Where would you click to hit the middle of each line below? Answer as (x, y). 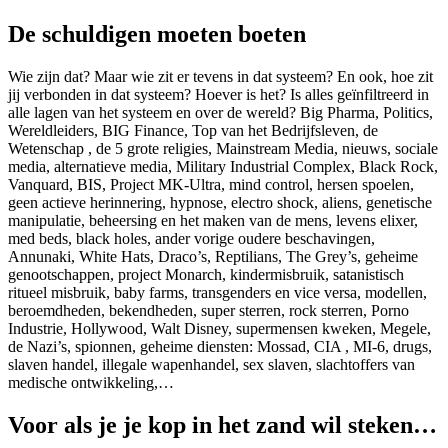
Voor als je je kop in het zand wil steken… (222, 424)
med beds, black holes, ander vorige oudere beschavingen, (191, 238)
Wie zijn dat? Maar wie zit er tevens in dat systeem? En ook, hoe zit (220, 76)
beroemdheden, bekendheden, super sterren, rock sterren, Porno (208, 310)
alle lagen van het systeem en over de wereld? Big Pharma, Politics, (220, 112)
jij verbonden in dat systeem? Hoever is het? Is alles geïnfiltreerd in (218, 94)
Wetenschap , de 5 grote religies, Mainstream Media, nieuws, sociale (223, 148)
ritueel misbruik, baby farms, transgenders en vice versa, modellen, (217, 292)
